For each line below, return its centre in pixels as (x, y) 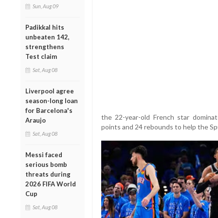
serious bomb (46, 164)
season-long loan (52, 100)
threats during (48, 174)
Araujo (36, 120)
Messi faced (44, 154)
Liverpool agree (50, 91)
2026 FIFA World (51, 184)
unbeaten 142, (47, 37)
